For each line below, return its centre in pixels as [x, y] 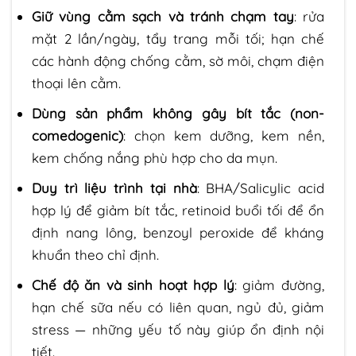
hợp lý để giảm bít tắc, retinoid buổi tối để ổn [178, 211]
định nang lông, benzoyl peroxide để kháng [178, 233]
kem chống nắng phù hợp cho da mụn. [155, 157]
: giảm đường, [279, 285]
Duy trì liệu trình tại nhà [114, 188]
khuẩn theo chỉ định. [95, 255]
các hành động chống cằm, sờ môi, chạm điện [178, 60]
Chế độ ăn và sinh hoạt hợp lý [133, 285]
